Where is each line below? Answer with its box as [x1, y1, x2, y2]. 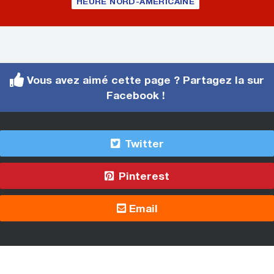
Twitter [121, 137, 164, 150]
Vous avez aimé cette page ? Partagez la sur [24, 73, 264, 87]
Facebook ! [106, 89, 168, 102]
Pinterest [116, 169, 169, 183]
